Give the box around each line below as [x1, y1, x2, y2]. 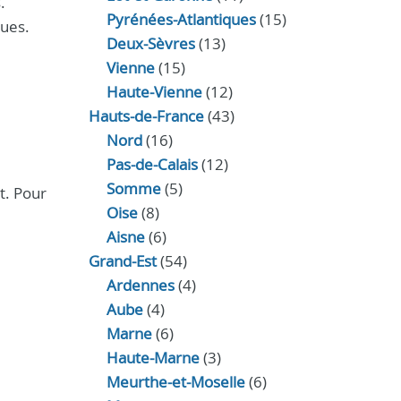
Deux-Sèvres [106, 33, 195, 54]
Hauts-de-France [88, 106, 204, 126]
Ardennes [106, 275, 175, 295]
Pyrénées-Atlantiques [106, 9, 256, 30]
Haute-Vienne [106, 81, 202, 102]
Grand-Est [88, 251, 157, 271]
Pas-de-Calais [106, 154, 198, 175]
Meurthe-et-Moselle [106, 371, 245, 392]
